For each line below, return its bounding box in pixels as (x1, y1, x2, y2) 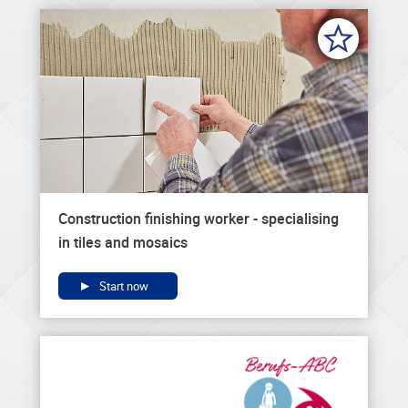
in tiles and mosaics (58, 231, 188, 252)
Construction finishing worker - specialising (58, 208, 339, 229)
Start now (97, 277, 148, 294)
